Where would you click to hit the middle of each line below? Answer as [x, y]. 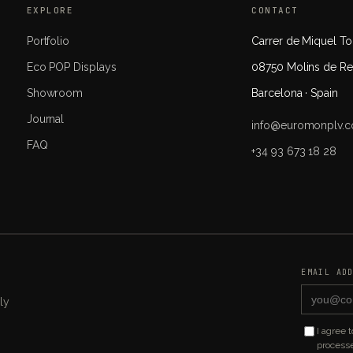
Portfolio [48, 41]
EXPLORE [50, 11]
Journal [45, 119]
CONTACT [275, 11]
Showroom [55, 93]
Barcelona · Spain [295, 93]
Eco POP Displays [71, 67]
